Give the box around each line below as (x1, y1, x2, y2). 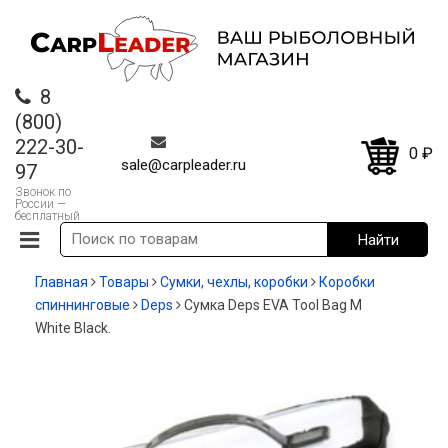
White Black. (35, 320, 111, 337)
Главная (35, 274, 88, 291)
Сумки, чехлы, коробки (160, 274, 308, 291)
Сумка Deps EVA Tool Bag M (184, 297, 362, 314)
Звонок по (15, 185, 71, 200)
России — (15, 197, 66, 212)
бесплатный (15, 209, 80, 224)
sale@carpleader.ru (121, 156, 247, 175)
